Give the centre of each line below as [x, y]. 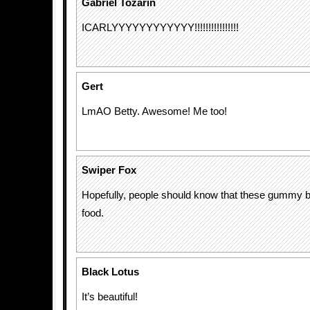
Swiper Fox [109, 170]
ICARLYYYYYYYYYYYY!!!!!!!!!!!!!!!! [160, 28]
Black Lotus [110, 272]
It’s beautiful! [110, 297]
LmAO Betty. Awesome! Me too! [154, 111]
